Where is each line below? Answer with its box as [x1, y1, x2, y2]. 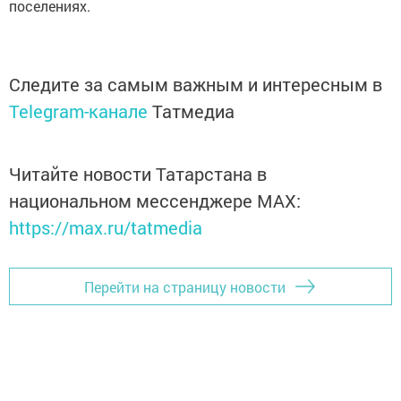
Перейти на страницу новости [84, 277, 286, 296]
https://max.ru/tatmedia [9, 216, 202, 239]
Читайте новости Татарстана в [9, 162, 267, 185]
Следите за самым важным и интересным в [9, 73, 382, 96]
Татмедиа [152, 99, 235, 123]
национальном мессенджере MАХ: [9, 189, 301, 212]
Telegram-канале [9, 99, 148, 123]
